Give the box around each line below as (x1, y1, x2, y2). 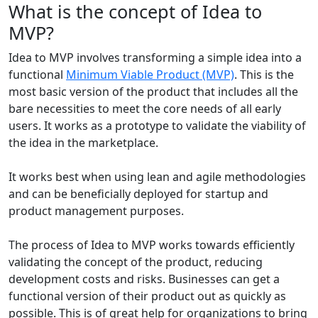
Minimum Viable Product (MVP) (66, 67, 234, 83)
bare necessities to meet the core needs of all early (9, 101, 281, 117)
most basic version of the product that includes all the (9, 84, 298, 100)
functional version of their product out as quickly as (9, 288, 286, 305)
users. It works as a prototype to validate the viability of (9, 118, 306, 134)
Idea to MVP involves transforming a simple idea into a (9, 50, 302, 66)
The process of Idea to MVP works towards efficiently (9, 237, 295, 253)
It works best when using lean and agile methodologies (9, 169, 306, 185)
